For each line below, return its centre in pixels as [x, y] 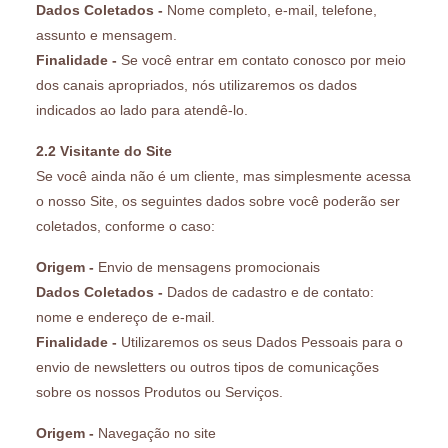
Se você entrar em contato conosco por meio [261, 59]
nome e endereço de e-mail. [125, 316]
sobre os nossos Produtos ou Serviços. [159, 391]
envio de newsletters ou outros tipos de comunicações [207, 366]
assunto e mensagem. [106, 34]
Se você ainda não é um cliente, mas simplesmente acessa [223, 175]
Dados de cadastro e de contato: [268, 291]
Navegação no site [155, 432]
